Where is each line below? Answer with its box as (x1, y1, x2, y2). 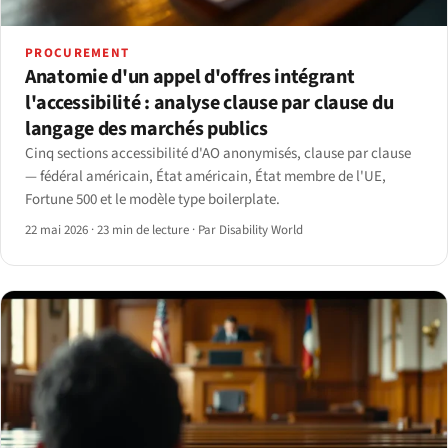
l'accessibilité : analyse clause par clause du (25, 88, 394, 117)
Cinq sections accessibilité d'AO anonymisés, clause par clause (25, 142, 411, 164)
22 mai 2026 (25, 220, 91, 239)
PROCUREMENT (25, 43, 130, 62)
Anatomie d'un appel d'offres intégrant (25, 62, 355, 91)
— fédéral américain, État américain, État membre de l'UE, (25, 165, 386, 187)
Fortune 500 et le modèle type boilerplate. (25, 188, 280, 210)
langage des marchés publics (25, 114, 268, 143)
